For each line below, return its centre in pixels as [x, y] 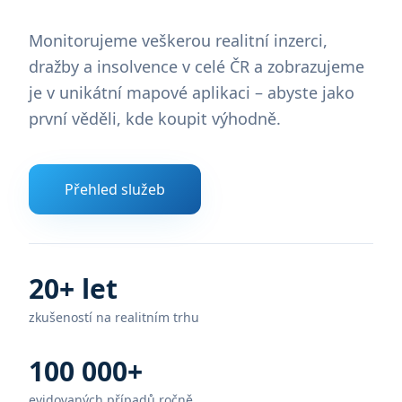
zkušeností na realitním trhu [114, 317]
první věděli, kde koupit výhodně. [155, 118]
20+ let [73, 288]
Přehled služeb [115, 189]
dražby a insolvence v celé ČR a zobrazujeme [197, 66]
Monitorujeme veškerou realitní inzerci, [178, 40]
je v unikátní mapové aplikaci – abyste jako [192, 92]
